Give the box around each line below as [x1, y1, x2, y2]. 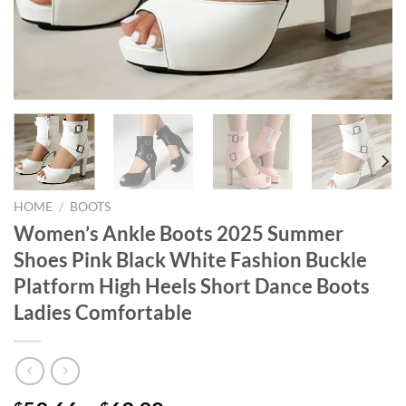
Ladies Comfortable [14, 299, 192, 324]
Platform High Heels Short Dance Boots [14, 273, 370, 298]
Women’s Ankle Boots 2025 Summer [14, 220, 343, 246]
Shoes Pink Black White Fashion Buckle [14, 246, 367, 272]
